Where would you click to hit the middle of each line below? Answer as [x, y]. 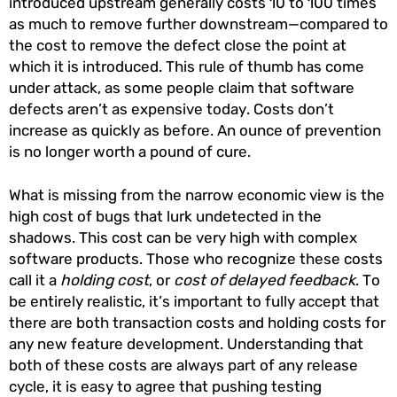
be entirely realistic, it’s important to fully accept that [194, 302]
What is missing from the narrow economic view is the [197, 195]
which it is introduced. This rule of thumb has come [187, 67]
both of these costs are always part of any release [183, 366]
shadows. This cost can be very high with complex [183, 238]
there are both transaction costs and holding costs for [197, 323]
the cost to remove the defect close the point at [178, 46]
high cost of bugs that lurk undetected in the [165, 217]
